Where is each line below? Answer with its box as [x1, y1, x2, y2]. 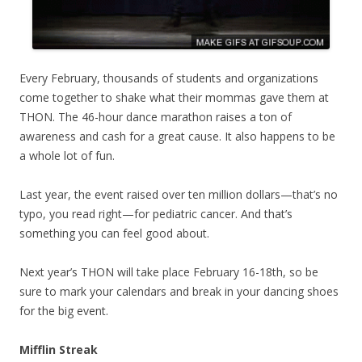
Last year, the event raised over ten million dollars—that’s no [19, 186, 338, 202]
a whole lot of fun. [19, 147, 115, 163]
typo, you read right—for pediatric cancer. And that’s [19, 205, 293, 221]
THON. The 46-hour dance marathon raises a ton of [19, 108, 292, 124]
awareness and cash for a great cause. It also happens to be [19, 128, 335, 144]
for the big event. [19, 302, 108, 318]
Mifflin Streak [19, 341, 98, 357]
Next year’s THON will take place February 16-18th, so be [19, 263, 318, 280]
